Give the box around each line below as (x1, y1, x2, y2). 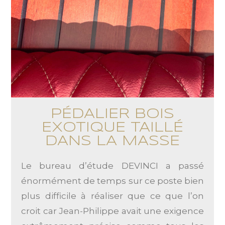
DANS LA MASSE (45, 134, 180, 148)
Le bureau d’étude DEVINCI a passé (21, 160, 204, 171)
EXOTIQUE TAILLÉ (42, 121, 183, 135)
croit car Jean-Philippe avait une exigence (21, 205, 204, 216)
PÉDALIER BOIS (51, 107, 174, 121)
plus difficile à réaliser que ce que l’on (21, 190, 204, 201)
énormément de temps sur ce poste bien (21, 175, 204, 186)
